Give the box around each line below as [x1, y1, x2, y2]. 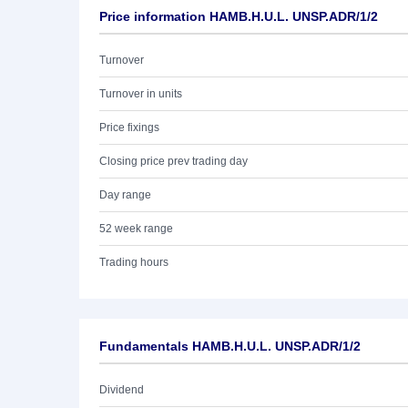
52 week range [99, 222, 173, 235]
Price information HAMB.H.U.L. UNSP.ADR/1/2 [99, 9, 378, 24]
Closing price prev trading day [99, 155, 248, 168]
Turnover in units [99, 87, 182, 100]
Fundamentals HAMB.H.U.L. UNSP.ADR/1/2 [99, 339, 361, 353]
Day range [99, 189, 151, 201]
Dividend [99, 383, 144, 396]
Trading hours [99, 256, 168, 269]
